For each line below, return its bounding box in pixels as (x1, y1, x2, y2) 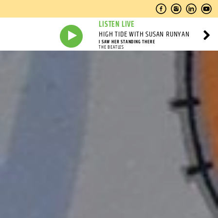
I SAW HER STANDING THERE (99, 38, 155, 46)
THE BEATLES (99, 43, 125, 51)
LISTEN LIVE (99, 18, 135, 31)
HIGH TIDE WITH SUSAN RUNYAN (99, 28, 190, 40)
